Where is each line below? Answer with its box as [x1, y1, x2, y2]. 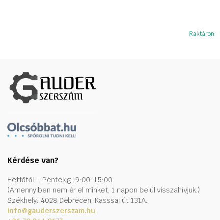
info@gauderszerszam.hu [7, 206, 96, 216]
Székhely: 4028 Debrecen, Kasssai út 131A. [7, 196, 147, 205]
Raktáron [189, 30, 214, 38]
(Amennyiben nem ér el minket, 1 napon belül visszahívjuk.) [7, 186, 200, 195]
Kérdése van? [7, 156, 58, 165]
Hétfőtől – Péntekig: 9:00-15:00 [7, 175, 113, 185]
